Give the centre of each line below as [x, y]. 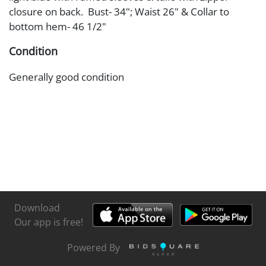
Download [37, 208]
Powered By [94, 248]
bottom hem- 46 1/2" [58, 26]
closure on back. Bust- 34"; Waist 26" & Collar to [119, 11]
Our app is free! [48, 222]
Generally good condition [66, 77]
